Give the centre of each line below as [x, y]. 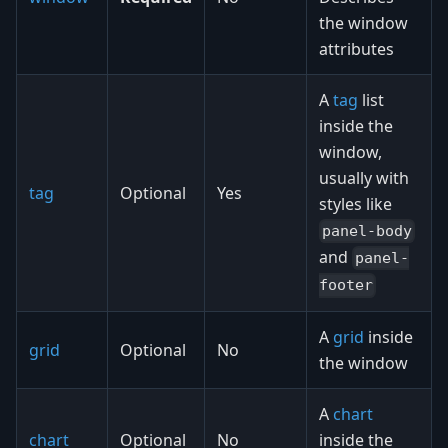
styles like [355, 203]
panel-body [367, 231]
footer [346, 285]
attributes [356, 48]
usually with [364, 177]
